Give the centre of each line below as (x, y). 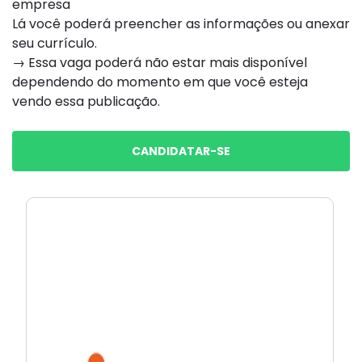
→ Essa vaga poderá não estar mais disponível (160, 63)
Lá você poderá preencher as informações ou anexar (181, 24)
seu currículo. (55, 43)
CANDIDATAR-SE (181, 151)
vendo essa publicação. (86, 101)
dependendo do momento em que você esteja (160, 82)
